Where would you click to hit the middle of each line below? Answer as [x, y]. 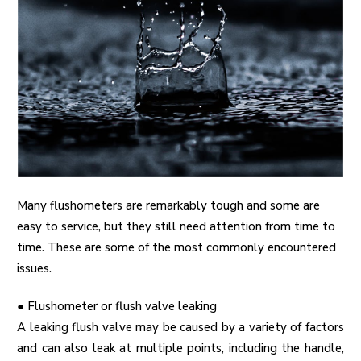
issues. [34, 269]
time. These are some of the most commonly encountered [176, 248]
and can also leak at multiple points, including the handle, [180, 349]
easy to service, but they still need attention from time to [176, 227]
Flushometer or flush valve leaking [122, 307]
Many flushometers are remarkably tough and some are [168, 206]
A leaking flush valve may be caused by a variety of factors [180, 328]
